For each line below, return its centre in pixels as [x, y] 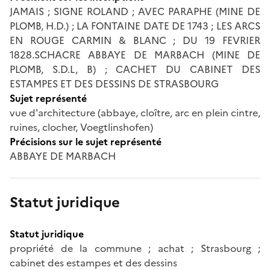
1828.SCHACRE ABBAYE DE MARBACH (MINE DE [135, 55]
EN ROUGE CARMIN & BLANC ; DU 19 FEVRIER [135, 40]
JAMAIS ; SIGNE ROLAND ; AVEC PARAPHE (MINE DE [135, 11]
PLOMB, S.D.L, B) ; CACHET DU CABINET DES [135, 69]
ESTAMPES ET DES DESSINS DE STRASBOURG [114, 83]
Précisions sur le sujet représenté [86, 141]
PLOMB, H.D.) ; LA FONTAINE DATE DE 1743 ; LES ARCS [135, 26]
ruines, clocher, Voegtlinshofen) [81, 127]
